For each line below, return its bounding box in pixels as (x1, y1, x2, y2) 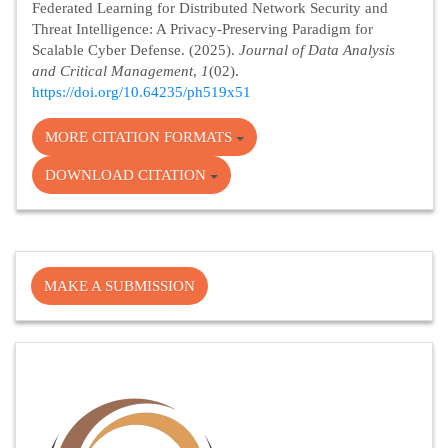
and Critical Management (32, 63, 193, 79)
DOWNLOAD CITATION (45, 167, 210, 183)
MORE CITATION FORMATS (45, 129, 236, 145)
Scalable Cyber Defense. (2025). (32, 42, 239, 58)
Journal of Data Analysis (239, 42, 395, 58)
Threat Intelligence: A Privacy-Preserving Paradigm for (32, 21, 373, 37)
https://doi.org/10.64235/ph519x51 (32, 84, 251, 100)
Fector (30, 371, 75, 388)
